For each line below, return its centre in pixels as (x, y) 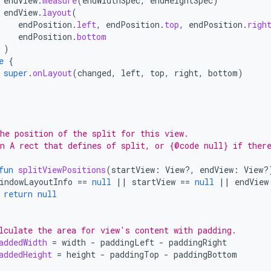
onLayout (52, 73)
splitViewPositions (62, 170)
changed (94, 73)
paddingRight (198, 242)
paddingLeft (127, 242)
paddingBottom (205, 254)
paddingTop (135, 254)
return (18, 194)
